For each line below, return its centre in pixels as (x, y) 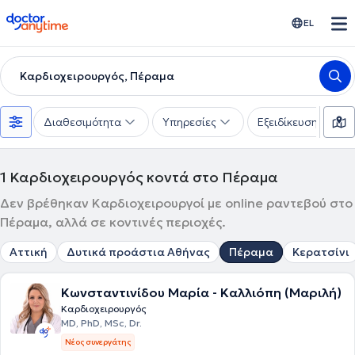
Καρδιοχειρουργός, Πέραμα (97, 76)
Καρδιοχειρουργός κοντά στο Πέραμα (144, 177)
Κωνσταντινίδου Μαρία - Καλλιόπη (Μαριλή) (201, 292)
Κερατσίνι (321, 252)
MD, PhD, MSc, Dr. (101, 323)
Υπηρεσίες (189, 122)
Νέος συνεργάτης (98, 342)
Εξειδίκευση (288, 122)
